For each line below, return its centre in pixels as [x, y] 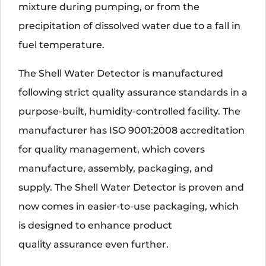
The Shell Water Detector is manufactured [121, 73]
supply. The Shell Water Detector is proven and [131, 187]
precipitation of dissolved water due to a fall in [129, 26]
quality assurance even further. [94, 244]
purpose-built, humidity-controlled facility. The [129, 111]
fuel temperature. [61, 45]
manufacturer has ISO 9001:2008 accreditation [132, 130]
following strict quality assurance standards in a [133, 92]
